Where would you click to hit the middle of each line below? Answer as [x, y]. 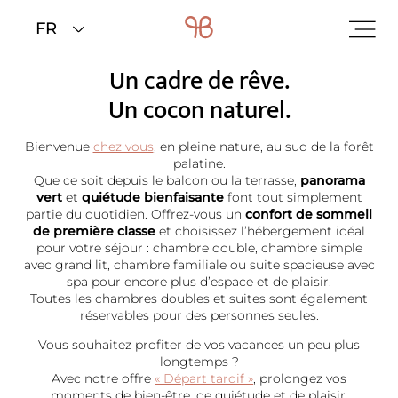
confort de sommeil [309, 214]
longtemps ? [199, 362]
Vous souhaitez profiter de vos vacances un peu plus [199, 345]
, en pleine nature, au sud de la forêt [263, 147]
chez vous [123, 147]
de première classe [94, 231]
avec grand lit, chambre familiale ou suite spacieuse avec [199, 265]
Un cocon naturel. [199, 111]
